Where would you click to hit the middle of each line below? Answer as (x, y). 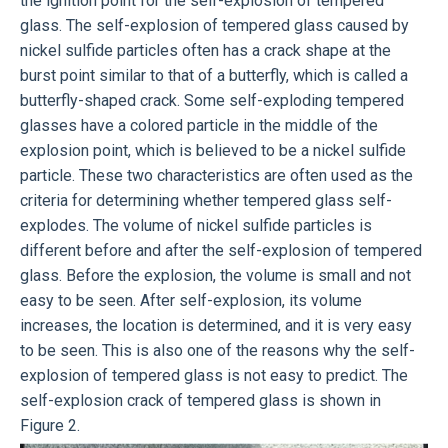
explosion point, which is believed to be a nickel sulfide (213, 150)
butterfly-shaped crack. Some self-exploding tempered (212, 100)
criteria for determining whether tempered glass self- (206, 200)
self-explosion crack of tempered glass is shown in (200, 400)
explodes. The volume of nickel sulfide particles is (196, 225)
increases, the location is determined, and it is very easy (216, 325)
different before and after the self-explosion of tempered (221, 250)
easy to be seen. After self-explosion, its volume (191, 300)
